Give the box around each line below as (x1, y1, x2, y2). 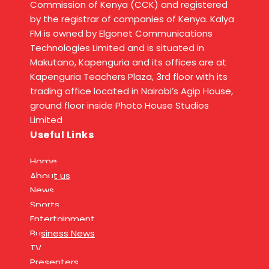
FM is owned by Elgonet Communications (30, 27, 213, 40)
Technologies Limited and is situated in (30, 41, 204, 55)
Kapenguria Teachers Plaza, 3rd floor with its (30, 70, 228, 83)
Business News (30, 227, 95, 240)
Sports (30, 198, 59, 211)
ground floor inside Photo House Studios (30, 99, 209, 112)
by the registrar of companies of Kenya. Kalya (30, 13, 234, 26)
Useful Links (30, 128, 94, 142)
